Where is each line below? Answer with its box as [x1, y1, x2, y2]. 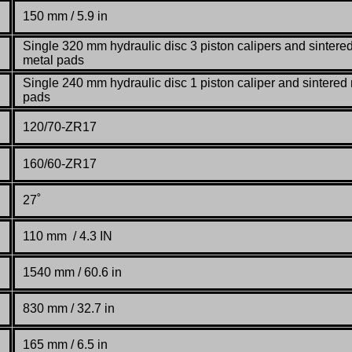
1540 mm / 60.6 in [23, 265, 122, 279]
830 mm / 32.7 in [23, 301, 115, 315]
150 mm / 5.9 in [23, 9, 108, 23]
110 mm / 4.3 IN [23, 229, 112, 243]
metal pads [23, 53, 84, 67]
